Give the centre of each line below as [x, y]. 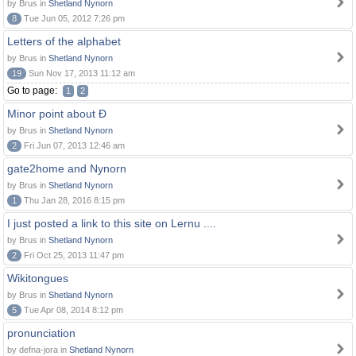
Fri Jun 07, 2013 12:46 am [73, 145]
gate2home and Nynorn [67, 168]
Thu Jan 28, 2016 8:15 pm [73, 200]
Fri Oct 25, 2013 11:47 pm [73, 255]
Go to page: [33, 91]
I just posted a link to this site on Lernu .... [112, 223]
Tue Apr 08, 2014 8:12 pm [72, 310]
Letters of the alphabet [64, 41]
